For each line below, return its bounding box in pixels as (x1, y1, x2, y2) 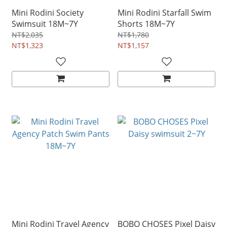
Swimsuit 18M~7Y (12, 18, 78, 30)
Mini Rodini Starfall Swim (118, 7, 211, 19)
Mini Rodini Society (12, 7, 84, 19)
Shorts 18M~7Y (118, 18, 175, 30)
